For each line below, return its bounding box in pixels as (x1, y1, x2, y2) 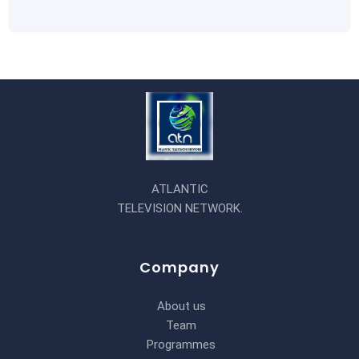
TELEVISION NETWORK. (116, 201, 243, 216)
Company (139, 257, 220, 278)
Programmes (147, 337, 216, 353)
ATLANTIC (151, 182, 208, 197)
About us (156, 299, 206, 314)
